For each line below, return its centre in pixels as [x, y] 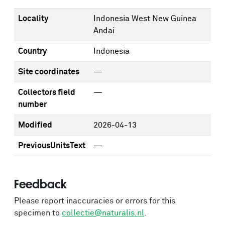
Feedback [40, 184]
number [32, 104]
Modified [35, 125]
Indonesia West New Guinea [145, 19]
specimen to [38, 213]
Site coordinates [49, 72]
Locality [33, 19]
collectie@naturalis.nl [103, 213]
